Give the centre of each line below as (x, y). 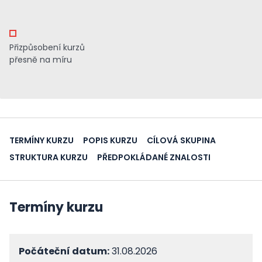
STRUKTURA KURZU (49, 157)
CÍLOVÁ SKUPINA (181, 140)
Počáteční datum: (64, 251)
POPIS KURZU (110, 140)
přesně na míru (41, 60)
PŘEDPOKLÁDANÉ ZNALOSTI (154, 157)
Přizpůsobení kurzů (47, 47)
